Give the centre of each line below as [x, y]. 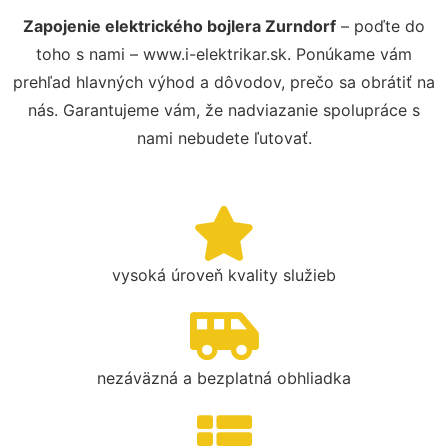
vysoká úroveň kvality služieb [224, 275]
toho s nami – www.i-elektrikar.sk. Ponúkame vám [224, 54]
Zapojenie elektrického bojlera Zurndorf [179, 26]
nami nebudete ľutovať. [224, 138]
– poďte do [380, 26]
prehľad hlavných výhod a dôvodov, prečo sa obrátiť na [224, 82]
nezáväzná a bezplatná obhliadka [224, 378]
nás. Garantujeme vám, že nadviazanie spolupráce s [224, 110]
